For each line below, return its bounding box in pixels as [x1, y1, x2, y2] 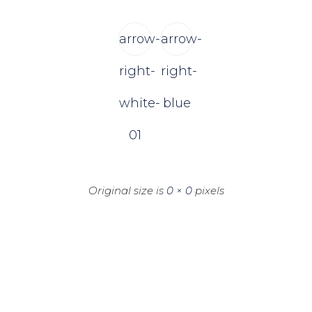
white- [119, 95, 160, 111]
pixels [192, 184, 224, 198]
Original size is [88, 184, 166, 198]
